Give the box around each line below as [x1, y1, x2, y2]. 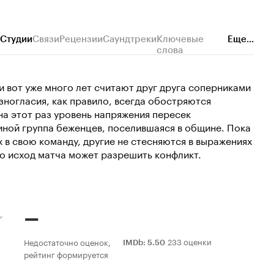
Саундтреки [103, 34, 157, 45]
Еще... [228, 34, 254, 45]
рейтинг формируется [24, 248, 108, 260]
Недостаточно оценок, [24, 235, 111, 248]
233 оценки [168, 235, 212, 247]
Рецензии [59, 34, 103, 45]
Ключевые [157, 34, 204, 45]
